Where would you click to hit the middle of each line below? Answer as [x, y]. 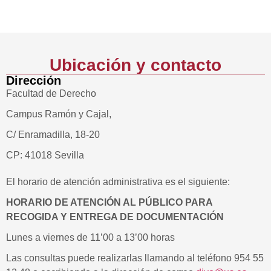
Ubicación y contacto [135, 65]
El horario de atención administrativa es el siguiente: [118, 182]
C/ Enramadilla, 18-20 [53, 135]
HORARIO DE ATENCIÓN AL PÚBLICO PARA [109, 202]
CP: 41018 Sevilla [45, 155]
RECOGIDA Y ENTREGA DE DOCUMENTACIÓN [115, 217]
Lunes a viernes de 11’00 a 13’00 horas [90, 237]
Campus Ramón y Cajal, [59, 114]
